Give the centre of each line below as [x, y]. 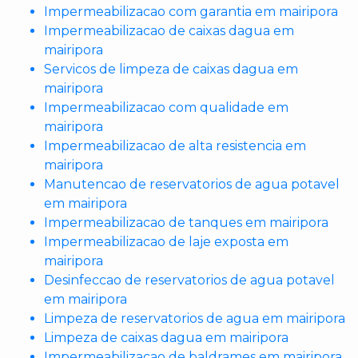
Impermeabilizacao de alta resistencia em [175, 146]
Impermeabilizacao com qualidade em [166, 107]
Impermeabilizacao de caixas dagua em [169, 31]
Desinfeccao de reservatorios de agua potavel [189, 280]
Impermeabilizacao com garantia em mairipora [191, 12]
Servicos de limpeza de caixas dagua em [171, 69]
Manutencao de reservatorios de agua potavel [192, 184]
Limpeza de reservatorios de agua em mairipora [195, 318]
